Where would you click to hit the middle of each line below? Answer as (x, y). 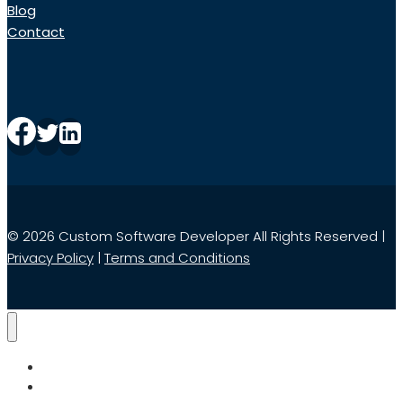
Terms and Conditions (177, 257)
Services (69, 388)
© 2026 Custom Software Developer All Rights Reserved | (196, 236)
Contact (36, 31)
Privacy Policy (50, 257)
